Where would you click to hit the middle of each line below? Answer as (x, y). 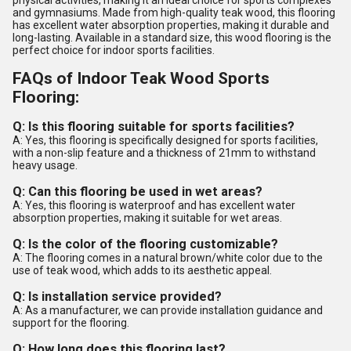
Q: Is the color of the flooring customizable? (145, 244)
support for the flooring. (71, 323)
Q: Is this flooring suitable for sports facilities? (154, 127)
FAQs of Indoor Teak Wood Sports (141, 78)
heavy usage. (45, 165)
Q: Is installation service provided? (117, 297)
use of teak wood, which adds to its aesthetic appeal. (142, 270)
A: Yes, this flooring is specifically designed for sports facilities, (165, 140)
